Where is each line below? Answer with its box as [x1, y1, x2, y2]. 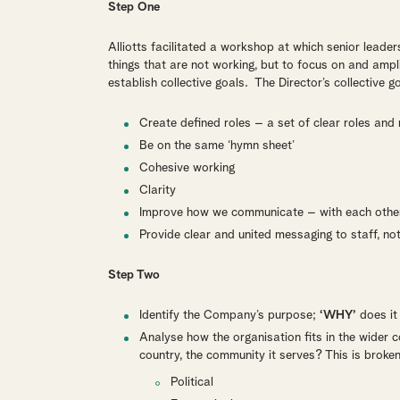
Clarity [138, 184, 176, 196]
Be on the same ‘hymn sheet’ [138, 139, 295, 152]
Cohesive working [138, 162, 235, 174]
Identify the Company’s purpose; [138, 309, 320, 321]
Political [170, 376, 213, 388]
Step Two [107, 269, 160, 281]
